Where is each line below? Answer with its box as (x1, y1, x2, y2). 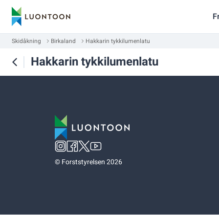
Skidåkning (12, 37, 41, 45)
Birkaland (51, 37, 76, 45)
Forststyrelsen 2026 (62, 157, 122, 167)
